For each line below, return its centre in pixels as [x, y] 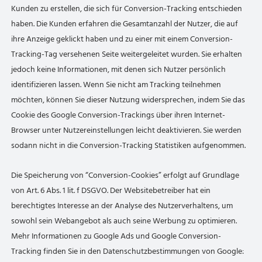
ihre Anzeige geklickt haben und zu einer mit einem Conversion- [122, 39]
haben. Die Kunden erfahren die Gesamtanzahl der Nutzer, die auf [125, 24]
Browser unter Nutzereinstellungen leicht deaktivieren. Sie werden [127, 130]
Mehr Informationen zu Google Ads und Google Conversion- [116, 236]
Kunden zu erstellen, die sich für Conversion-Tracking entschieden [127, 8]
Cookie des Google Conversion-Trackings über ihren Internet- [118, 115]
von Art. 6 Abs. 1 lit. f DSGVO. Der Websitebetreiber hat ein [111, 190]
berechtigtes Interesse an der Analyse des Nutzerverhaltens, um [122, 206]
